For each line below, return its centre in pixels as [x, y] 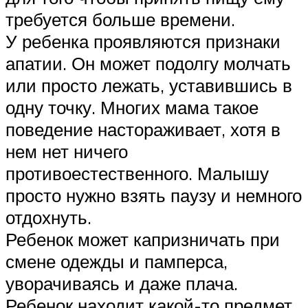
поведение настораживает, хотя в [143, 129]
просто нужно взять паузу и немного [154, 195]
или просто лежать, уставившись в [149, 85]
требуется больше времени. [120, 19]
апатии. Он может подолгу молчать [148, 63]
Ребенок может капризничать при [143, 239]
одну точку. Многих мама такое [132, 107]
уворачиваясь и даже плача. [122, 283]
